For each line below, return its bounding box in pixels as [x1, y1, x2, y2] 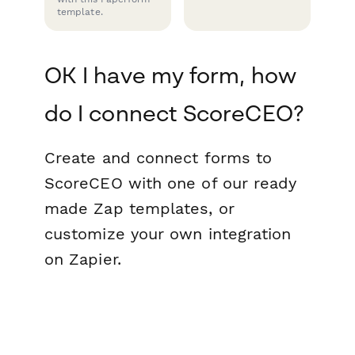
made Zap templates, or [44, 198, 235, 218]
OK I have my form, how [44, 61, 296, 88]
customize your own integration [44, 223, 292, 243]
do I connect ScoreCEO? [44, 99, 303, 126]
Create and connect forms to [44, 147, 273, 167]
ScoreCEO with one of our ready [44, 173, 297, 193]
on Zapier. [44, 249, 121, 269]
